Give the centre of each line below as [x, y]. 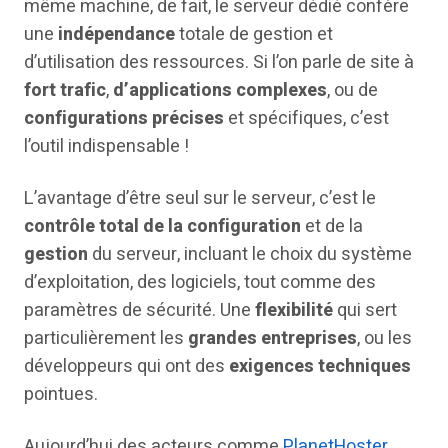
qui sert [365, 310]
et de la [332, 226]
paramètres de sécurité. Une [139, 310]
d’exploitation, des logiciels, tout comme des [200, 282]
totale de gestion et [254, 34]
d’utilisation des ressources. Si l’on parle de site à [219, 62]
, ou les [384, 338]
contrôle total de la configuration [162, 226]
